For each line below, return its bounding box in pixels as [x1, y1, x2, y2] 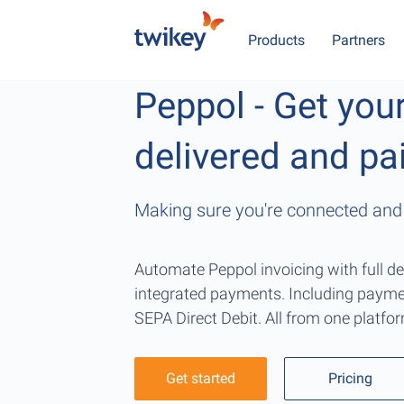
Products [248, 32, 306, 49]
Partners [332, 32, 386, 49]
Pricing [328, 370, 373, 387]
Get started [166, 370, 236, 387]
